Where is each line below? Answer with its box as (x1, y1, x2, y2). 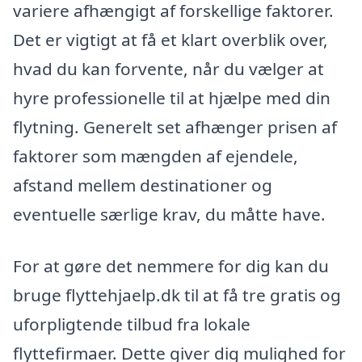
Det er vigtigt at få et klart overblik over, (13, 28, 328, 52)
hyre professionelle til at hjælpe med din (13, 86, 330, 110)
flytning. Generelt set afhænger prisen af (13, 116, 337, 139)
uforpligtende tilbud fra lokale (13, 313, 250, 336)
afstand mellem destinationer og (13, 174, 272, 197)
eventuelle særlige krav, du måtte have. (13, 203, 326, 226)
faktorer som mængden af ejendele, (13, 145, 298, 168)
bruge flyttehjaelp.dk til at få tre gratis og (13, 284, 341, 307)
